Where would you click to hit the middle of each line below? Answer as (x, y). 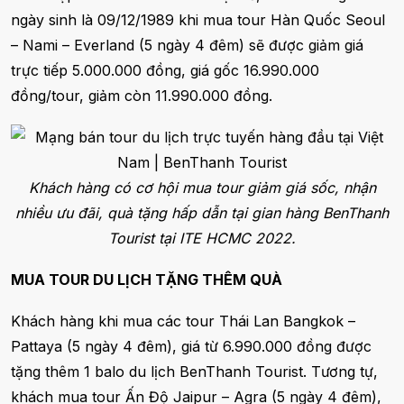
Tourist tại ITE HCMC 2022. (202, 239)
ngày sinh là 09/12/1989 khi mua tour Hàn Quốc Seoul (198, 20)
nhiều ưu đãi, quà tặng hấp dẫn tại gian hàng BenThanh (202, 213)
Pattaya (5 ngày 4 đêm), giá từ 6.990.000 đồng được (191, 347)
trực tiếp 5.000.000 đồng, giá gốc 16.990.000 (165, 71)
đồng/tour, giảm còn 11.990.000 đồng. (142, 96)
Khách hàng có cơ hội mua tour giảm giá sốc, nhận (202, 188)
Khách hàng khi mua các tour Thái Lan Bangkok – (183, 321)
